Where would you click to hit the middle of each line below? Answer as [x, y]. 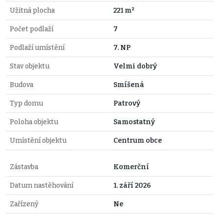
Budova [22, 85]
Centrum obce [138, 140]
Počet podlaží [32, 29]
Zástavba [24, 167]
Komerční [131, 167]
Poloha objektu [34, 122]
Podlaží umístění [37, 47]
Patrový [127, 103]
